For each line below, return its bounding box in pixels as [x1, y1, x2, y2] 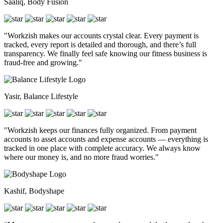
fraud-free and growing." [4, 58, 82, 67]
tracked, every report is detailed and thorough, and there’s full [4, 40, 196, 49]
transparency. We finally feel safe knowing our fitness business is [4, 49, 207, 58]
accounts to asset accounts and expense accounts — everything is [4, 134, 208, 143]
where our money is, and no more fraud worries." [4, 152, 159, 161]
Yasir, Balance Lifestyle [4, 92, 78, 101]
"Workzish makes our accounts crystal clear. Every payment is [4, 31, 199, 40]
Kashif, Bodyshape [4, 186, 64, 195]
